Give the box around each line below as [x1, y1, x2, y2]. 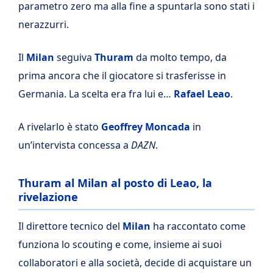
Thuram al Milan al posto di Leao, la [18, 175, 212, 190]
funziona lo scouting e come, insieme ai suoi [18, 237, 222, 251]
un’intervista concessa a [18, 138, 131, 152]
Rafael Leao [174, 87, 230, 101]
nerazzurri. [18, 18, 69, 31]
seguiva [57, 51, 94, 64]
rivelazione [18, 190, 78, 204]
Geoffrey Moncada [101, 120, 193, 133]
